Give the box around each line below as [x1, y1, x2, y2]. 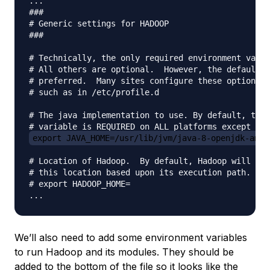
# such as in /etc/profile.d [29, 87, 159, 98]
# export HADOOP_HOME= [29, 179, 130, 189]
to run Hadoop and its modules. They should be [14, 246, 234, 259]
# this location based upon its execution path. [29, 168, 251, 178]
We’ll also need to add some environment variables [14, 231, 247, 244]
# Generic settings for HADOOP [29, 19, 169, 29]
